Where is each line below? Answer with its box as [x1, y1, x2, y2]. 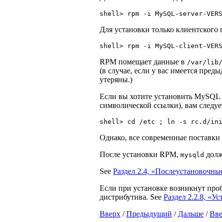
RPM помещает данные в [100, 57, 187, 66]
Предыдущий [126, 210, 172, 219]
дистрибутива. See [100, 193, 164, 202]
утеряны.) [100, 75, 132, 84]
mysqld [180, 151, 204, 159]
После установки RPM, [100, 150, 180, 159]
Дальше [178, 210, 204, 219]
